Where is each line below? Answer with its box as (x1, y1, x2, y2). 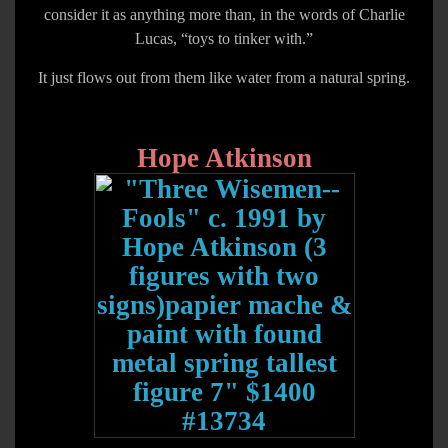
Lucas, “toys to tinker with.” (135, 30, 313, 47)
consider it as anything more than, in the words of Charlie (43, 6, 405, 23)
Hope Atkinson (136, 143, 312, 173)
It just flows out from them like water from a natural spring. (38, 69, 410, 86)
